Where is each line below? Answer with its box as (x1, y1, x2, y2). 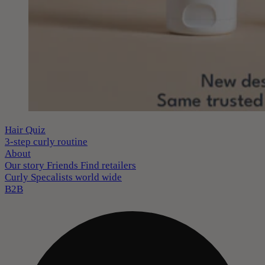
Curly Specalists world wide (5, 172, 122, 183)
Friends (47, 160, 80, 171)
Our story (5, 160, 47, 171)
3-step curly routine (5, 136, 88, 147)
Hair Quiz (5, 124, 46, 135)
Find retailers (80, 160, 136, 171)
